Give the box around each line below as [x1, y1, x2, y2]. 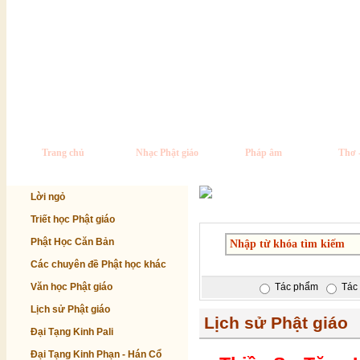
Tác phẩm [275, 281, 318, 293]
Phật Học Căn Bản [31, 236, 114, 247]
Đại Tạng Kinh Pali [31, 326, 113, 337]
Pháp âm [245, 147, 282, 158]
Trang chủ [41, 147, 84, 158]
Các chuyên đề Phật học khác [31, 259, 166, 270]
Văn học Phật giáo [31, 281, 112, 292]
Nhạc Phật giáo [136, 147, 198, 158]
